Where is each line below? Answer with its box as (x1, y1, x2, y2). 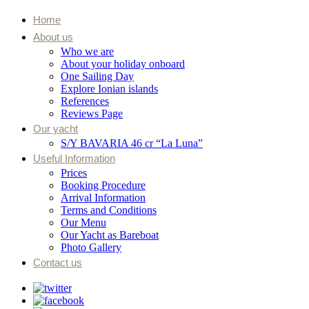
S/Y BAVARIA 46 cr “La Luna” (61, 137, 203, 149)
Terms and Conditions (61, 204, 157, 216)
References (61, 95, 109, 107)
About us (33, 31, 73, 43)
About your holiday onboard (61, 58, 185, 70)
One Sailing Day (61, 70, 134, 82)
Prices (61, 167, 87, 179)
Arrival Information (61, 192, 146, 203)
